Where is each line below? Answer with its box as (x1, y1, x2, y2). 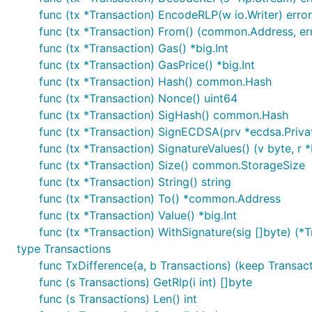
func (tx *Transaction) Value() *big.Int (39, 208, 237, 222)
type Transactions (17, 242, 111, 256)
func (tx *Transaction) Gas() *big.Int (39, 41, 228, 55)
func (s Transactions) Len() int (39, 292, 197, 306)
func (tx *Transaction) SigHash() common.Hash (39, 108, 288, 122)
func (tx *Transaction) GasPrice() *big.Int (39, 58, 255, 72)
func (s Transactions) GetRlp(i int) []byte (39, 275, 252, 289)
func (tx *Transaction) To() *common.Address (39, 192, 281, 205)
